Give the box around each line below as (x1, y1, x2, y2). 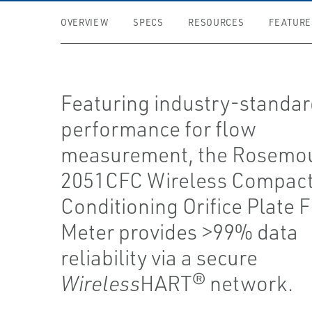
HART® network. (140, 270, 294, 296)
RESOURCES (188, 17, 244, 28)
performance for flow (61, 116, 257, 141)
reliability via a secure (61, 244, 258, 270)
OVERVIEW (61, 17, 109, 28)
